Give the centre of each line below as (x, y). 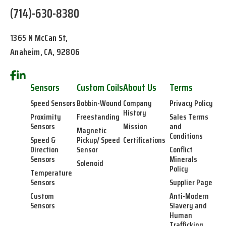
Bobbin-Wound (99, 103)
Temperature (51, 173)
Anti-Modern (189, 196)
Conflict (181, 149)
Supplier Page (191, 182)
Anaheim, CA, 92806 (45, 52)
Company (137, 103)
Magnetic (92, 130)
